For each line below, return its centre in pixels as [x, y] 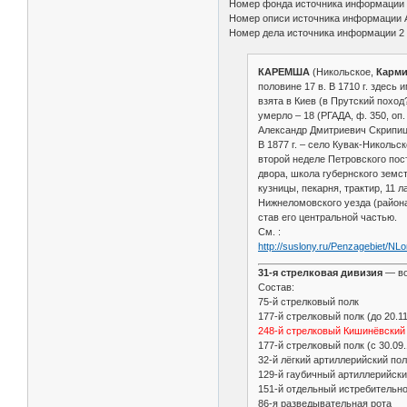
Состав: [276, 288]
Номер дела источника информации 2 [317, 32]
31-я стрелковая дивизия [320, 273]
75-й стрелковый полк [308, 302]
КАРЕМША [285, 72]
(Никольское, [344, 72]
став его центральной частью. [327, 218]
